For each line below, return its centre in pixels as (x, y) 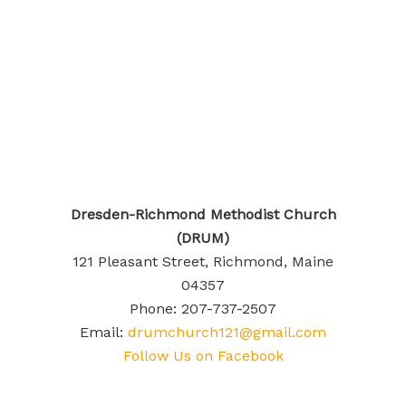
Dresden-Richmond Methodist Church (203, 214)
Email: (104, 332)
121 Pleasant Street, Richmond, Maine (203, 261)
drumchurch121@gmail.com (227, 332)
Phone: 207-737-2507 (203, 309)
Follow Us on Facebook (203, 356)
